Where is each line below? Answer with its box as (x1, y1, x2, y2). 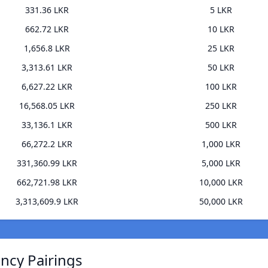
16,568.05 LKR (19, 100, 75, 112)
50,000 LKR (199, 196, 243, 208)
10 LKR (208, 23, 234, 35)
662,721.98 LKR (17, 176, 77, 188)
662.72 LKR (25, 23, 69, 35)
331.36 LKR (25, 4, 69, 16)
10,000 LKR (199, 176, 243, 188)
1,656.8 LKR (24, 42, 70, 54)
